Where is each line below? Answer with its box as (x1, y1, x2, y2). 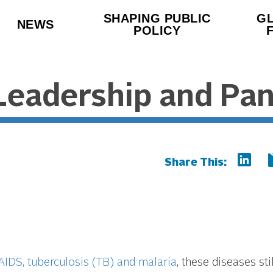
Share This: (165, 157, 230, 168)
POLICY (133, 24, 181, 37)
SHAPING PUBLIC (103, 12, 211, 25)
